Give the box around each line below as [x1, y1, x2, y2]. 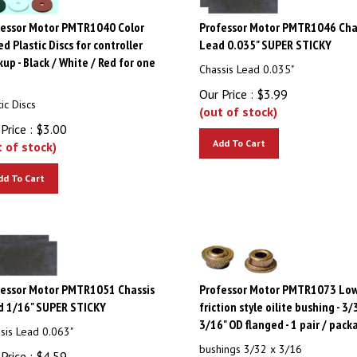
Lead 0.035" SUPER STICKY [198, 29, 331, 45]
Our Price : [198, 79, 253, 95]
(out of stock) [198, 96, 277, 112]
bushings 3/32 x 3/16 [198, 335, 302, 349]
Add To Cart [212, 130, 265, 142]
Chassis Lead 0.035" [198, 55, 294, 69]
